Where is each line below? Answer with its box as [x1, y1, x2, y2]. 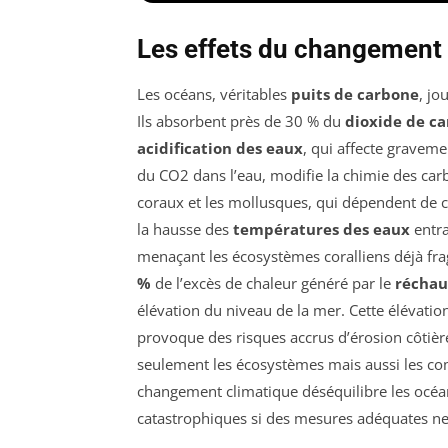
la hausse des [137, 218, 233, 239]
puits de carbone [291, 83, 419, 104]
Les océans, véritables [137, 83, 291, 104]
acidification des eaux [137, 137, 303, 158]
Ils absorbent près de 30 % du [137, 110, 345, 131]
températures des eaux [233, 218, 410, 239]
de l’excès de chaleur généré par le [151, 272, 395, 293]
